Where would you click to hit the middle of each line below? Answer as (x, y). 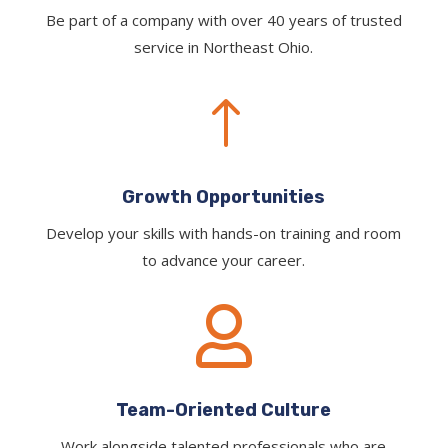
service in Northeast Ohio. (224, 47)
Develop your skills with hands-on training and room (224, 233)
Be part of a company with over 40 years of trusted (223, 20)
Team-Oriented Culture (224, 410)
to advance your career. (224, 260)
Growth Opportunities (224, 197)
